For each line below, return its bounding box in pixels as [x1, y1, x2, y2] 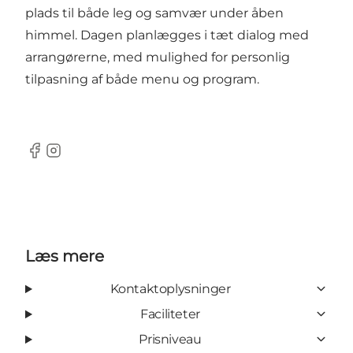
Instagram [43, 150, 108, 166]
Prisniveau [139, 331, 202, 347]
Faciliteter [140, 306, 200, 321]
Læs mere [25, 246, 104, 266]
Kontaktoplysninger [110, 281, 231, 296]
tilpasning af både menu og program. [25, 71, 259, 87]
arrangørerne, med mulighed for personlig [25, 49, 290, 65]
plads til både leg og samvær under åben [25, 5, 284, 20]
